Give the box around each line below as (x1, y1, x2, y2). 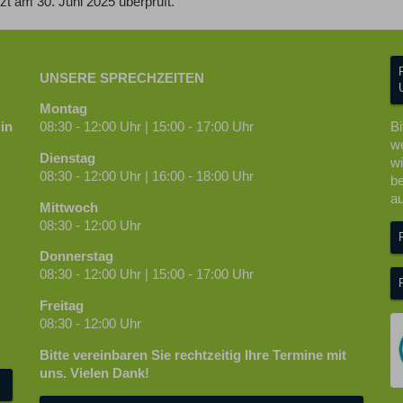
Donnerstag (40, 249, 113, 264)
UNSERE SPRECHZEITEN (40, 70, 204, 85)
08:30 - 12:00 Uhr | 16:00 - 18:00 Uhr (40, 168, 254, 184)
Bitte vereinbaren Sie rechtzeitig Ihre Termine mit (40, 347, 346, 363)
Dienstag (40, 150, 95, 166)
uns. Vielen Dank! (40, 365, 149, 381)
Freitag (40, 298, 84, 313)
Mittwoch (40, 200, 98, 215)
